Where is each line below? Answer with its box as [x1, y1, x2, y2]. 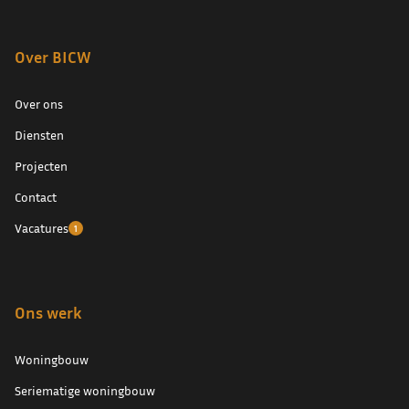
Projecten [15, 158, 68, 173]
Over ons [15, 96, 63, 111]
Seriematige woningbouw [15, 383, 155, 398]
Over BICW [15, 47, 91, 67]
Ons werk [15, 302, 82, 322]
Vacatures [15, 220, 68, 236]
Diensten [15, 127, 64, 142]
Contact [15, 189, 57, 204]
